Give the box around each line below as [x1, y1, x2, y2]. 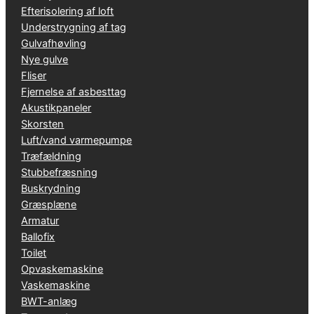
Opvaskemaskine [21, 262, 104, 275]
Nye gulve [21, 53, 69, 66]
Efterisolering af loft [21, 4, 114, 18]
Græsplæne [21, 198, 77, 211]
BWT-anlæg [21, 294, 78, 308]
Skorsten [21, 117, 64, 130]
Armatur [21, 214, 60, 227]
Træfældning [21, 149, 82, 163]
